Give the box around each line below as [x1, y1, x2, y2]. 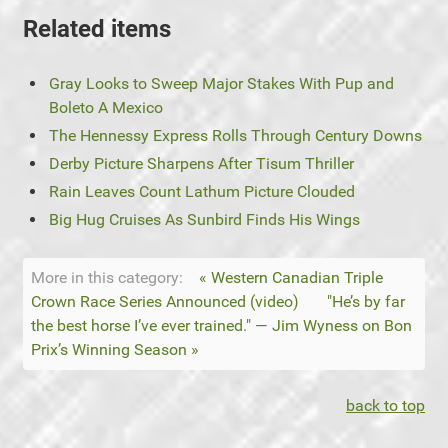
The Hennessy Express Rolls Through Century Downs [49, 125, 422, 145]
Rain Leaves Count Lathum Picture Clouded [49, 181, 355, 201]
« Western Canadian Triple [199, 267, 383, 287]
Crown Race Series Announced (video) [31, 291, 299, 311]
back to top [346, 395, 425, 415]
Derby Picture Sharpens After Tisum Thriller [49, 153, 354, 173]
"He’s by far [327, 291, 405, 311]
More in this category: [31, 267, 183, 287]
